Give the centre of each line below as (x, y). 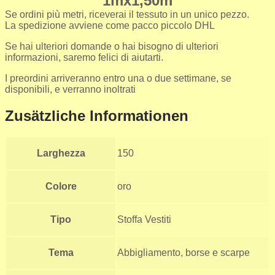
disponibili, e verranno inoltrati (70, 89)
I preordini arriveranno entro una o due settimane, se (118, 78)
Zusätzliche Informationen (97, 115)
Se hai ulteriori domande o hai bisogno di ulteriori (112, 46)
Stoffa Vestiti (144, 220)
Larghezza (61, 153)
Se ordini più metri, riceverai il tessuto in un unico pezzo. (127, 14)
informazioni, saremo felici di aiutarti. (84, 57)
